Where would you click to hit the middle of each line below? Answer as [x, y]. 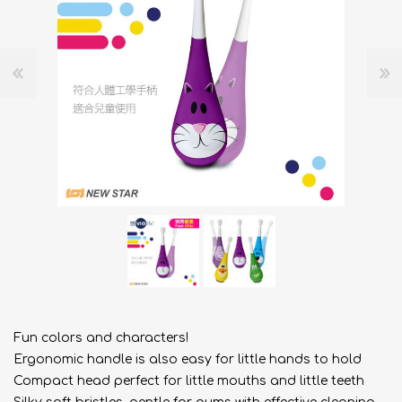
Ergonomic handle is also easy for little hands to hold [188, 359]
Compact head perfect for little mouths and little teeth [189, 381]
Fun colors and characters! [101, 338]
